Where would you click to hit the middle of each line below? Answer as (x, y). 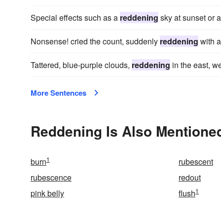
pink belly (47, 193)
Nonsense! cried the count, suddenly (95, 41)
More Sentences (58, 93)
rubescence (51, 177)
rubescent (196, 162)
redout (190, 177)
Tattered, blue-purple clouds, (81, 65)
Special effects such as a (75, 18)
